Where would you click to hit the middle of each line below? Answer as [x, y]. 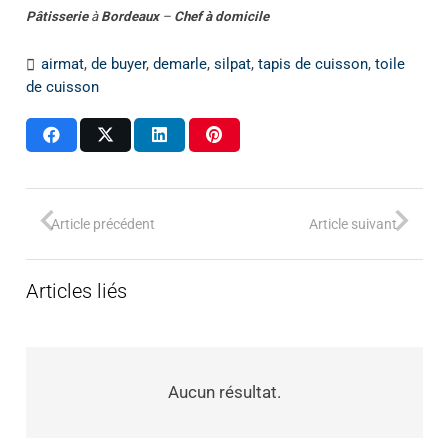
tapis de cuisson [312, 64]
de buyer [118, 64]
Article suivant [353, 223]
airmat [62, 64]
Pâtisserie [56, 16]
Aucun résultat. [224, 392]
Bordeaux [131, 16]
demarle [179, 64]
